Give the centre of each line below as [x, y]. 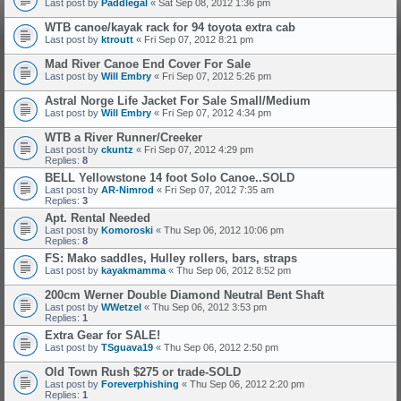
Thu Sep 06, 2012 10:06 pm [224, 230]
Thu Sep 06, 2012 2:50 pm [221, 347]
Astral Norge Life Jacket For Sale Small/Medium [178, 101]
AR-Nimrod [128, 190]
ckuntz [117, 149]
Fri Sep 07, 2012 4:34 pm [217, 113]
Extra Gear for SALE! [102, 335]
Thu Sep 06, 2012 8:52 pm [234, 270]
